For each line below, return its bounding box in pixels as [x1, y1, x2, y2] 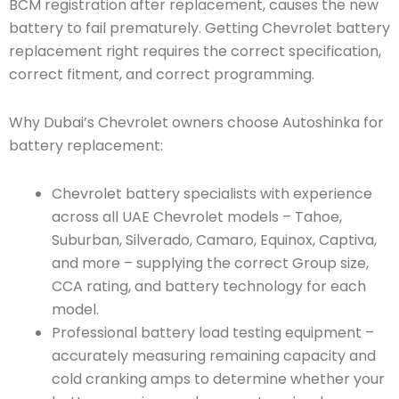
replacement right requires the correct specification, [9, 40, 381, 61]
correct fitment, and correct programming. [9, 63, 314, 85]
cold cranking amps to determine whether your [52, 368, 385, 389]
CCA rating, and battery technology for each [52, 275, 366, 297]
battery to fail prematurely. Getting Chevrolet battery [9, 17, 390, 38]
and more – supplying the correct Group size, [52, 252, 369, 273]
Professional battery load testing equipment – [52, 322, 374, 343]
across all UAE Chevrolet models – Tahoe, [52, 206, 342, 227]
